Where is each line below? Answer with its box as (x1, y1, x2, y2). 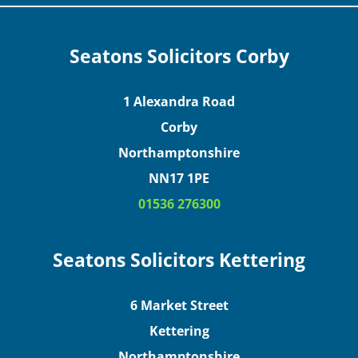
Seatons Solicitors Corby (69, 43, 289, 69)
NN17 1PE (149, 168, 209, 187)
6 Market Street (129, 296, 229, 315)
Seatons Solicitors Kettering (53, 248, 305, 273)
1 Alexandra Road (123, 91, 235, 110)
